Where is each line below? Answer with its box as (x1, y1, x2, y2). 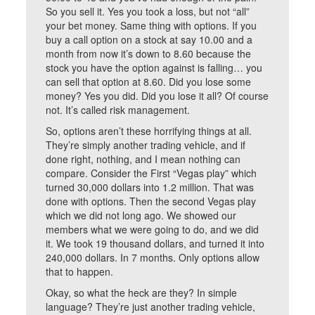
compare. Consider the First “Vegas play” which (46, 166, 257, 180)
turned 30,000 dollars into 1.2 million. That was (46, 180, 255, 194)
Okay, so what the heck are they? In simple (46, 285, 238, 300)
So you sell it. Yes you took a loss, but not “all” (46, 4, 250, 18)
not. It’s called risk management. (46, 103, 191, 117)
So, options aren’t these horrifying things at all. (46, 124, 252, 138)
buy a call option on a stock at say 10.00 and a (46, 32, 253, 46)
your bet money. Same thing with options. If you (46, 18, 257, 32)
